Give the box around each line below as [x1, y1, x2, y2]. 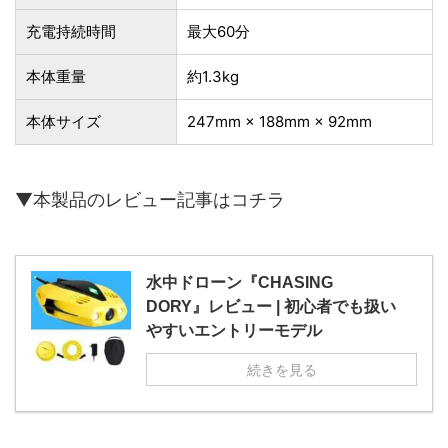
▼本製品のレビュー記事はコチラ [15, 188, 285, 210]
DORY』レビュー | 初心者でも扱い [146, 297, 396, 315]
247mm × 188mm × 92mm [187, 111, 372, 131]
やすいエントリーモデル [146, 321, 322, 339]
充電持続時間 [26, 21, 116, 41]
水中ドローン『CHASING [146, 273, 333, 291]
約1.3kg [187, 66, 239, 86]
